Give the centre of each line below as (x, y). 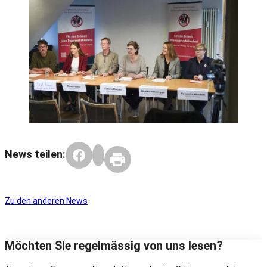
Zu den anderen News (46, 201)
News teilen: (35, 154)
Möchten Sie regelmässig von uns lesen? (114, 246)
